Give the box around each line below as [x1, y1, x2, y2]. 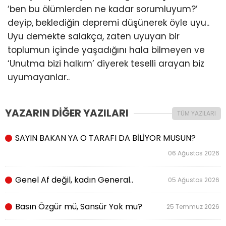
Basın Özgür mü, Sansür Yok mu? [13, 201, 142, 213]
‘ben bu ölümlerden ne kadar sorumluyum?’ [8, 3, 198, 15]
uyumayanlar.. [8, 71, 70, 83]
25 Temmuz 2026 [166, 202, 221, 211]
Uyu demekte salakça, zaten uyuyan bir [8, 30, 180, 42]
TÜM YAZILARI [177, 109, 216, 118]
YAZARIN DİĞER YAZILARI [5, 106, 129, 121]
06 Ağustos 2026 [168, 149, 221, 158]
